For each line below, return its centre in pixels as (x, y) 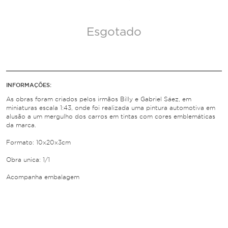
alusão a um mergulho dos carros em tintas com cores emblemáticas (111, 116)
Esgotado (114, 32)
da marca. (21, 125)
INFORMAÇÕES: (29, 85)
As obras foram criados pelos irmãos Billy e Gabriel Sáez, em (99, 99)
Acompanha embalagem (43, 177)
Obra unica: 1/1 (28, 160)
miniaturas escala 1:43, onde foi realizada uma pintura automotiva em (111, 108)
